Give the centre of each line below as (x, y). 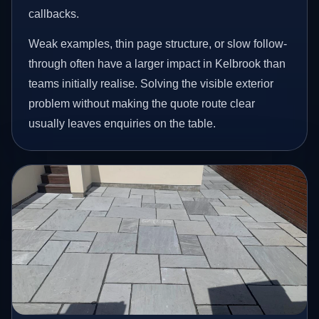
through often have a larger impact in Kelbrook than (157, 63)
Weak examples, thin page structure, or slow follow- (158, 43)
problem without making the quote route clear (142, 103)
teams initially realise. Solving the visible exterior (151, 83)
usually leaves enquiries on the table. (122, 123)
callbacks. (54, 14)
